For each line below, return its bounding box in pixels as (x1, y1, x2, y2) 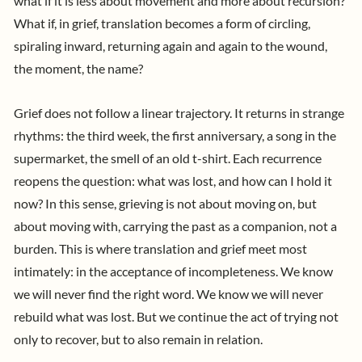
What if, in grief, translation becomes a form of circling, (14, 15, 310, 31)
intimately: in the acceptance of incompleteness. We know (14, 263, 333, 279)
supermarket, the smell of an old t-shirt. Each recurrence (14, 150, 322, 166)
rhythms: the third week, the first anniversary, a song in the (14, 128, 336, 143)
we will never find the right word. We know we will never (14, 286, 323, 301)
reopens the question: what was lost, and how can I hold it (14, 173, 332, 188)
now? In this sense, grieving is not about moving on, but (14, 196, 317, 211)
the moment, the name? (14, 61, 145, 76)
